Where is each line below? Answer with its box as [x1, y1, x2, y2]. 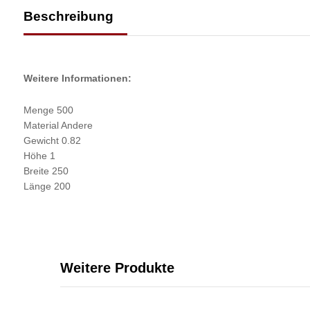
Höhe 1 [23, 150, 55, 162]
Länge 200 [23, 181, 71, 192]
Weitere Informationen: [23, 73, 131, 84]
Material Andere [23, 120, 93, 131]
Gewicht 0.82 [23, 135, 81, 147]
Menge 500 [23, 104, 73, 116]
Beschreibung [23, 9, 113, 24]
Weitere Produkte [60, 260, 174, 276]
